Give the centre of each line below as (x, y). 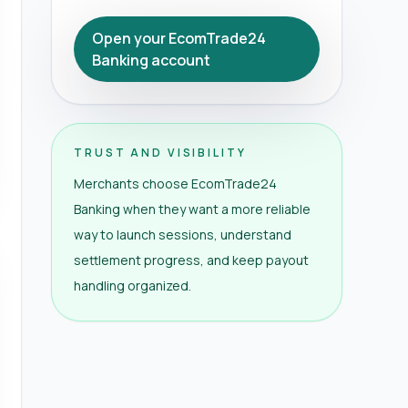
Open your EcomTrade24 (179, 39)
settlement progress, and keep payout (191, 260)
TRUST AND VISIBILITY (160, 153)
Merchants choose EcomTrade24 (175, 184)
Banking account (151, 61)
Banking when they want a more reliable (192, 209)
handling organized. (133, 286)
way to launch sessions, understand (183, 235)
